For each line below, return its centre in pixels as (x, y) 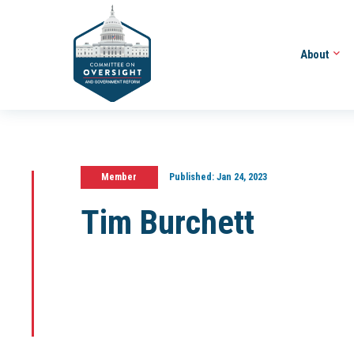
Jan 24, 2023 (240, 177)
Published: (191, 177)
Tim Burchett (168, 222)
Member (119, 177)
